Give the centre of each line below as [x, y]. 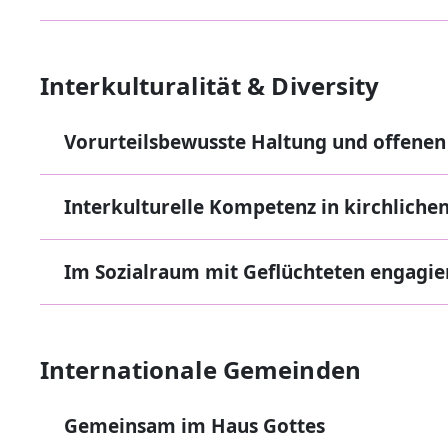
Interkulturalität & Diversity [210, 85]
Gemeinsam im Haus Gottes [194, 426]
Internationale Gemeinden [200, 369]
